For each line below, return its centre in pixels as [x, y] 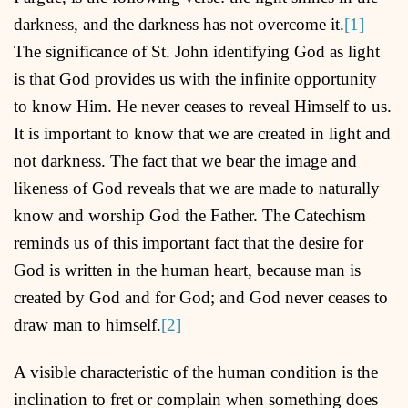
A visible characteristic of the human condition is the [196, 372]
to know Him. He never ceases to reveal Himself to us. [203, 106]
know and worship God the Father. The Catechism [190, 215]
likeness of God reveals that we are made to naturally [197, 188]
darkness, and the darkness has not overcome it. [179, 24]
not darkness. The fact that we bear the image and [185, 160]
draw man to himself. [87, 324]
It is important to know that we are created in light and [202, 133]
